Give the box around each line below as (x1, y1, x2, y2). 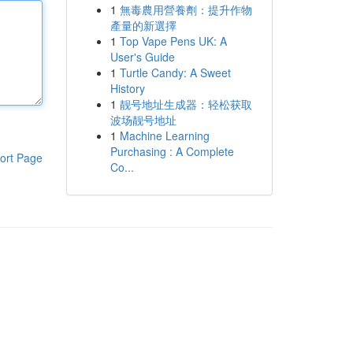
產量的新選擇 (110, 17, 176, 33)
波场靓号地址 (110, 112, 176, 128)
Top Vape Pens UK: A (119, 33, 227, 49)
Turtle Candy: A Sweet (119, 65, 231, 80)
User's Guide (110, 49, 175, 65)
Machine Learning (119, 128, 210, 143)
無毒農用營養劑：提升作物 (119, 2, 252, 17)
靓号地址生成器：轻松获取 (119, 96, 252, 112)
